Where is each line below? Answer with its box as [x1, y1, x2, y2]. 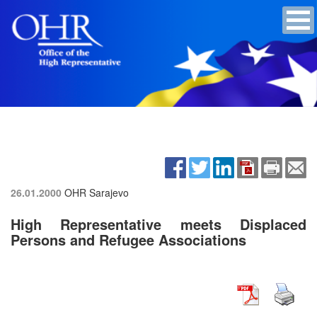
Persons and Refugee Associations [11, 229, 246, 250]
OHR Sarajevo [64, 185, 129, 200]
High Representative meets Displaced [11, 213, 306, 234]
